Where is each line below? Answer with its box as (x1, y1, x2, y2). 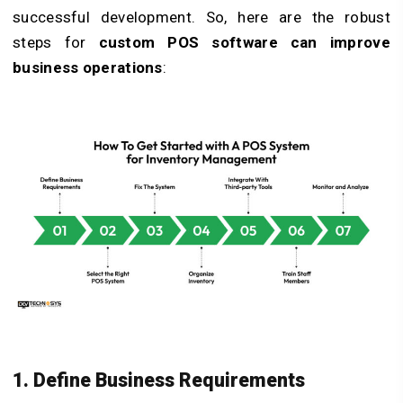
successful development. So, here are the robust (13, 7, 390, 26)
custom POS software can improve (98, 32, 390, 51)
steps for (13, 32, 99, 51)
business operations (13, 58, 163, 76)
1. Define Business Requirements (13, 369, 309, 392)
